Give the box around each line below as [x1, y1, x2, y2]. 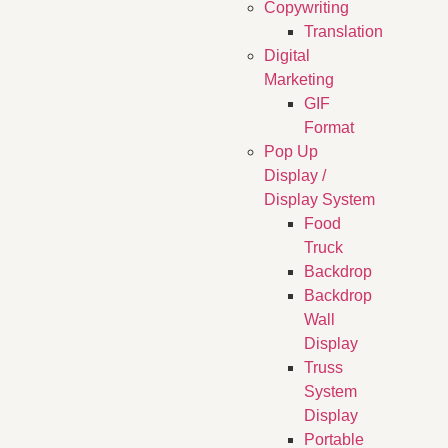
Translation [303, 23, 383, 41]
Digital [263, 47, 310, 65]
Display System [263, 191, 375, 209]
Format [303, 119, 354, 137]
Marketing [263, 71, 334, 89]
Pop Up [263, 143, 318, 161]
